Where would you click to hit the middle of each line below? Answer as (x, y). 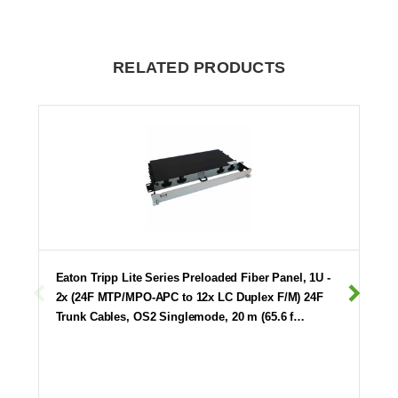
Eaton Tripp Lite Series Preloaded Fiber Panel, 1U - (193, 277)
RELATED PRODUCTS (199, 67)
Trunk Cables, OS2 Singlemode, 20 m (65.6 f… (180, 316)
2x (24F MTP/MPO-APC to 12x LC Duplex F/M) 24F (189, 297)
